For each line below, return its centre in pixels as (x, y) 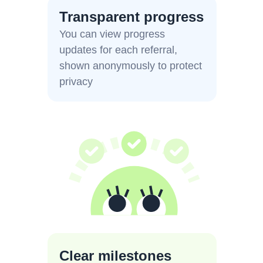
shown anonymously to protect (131, 66)
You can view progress (112, 34)
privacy (76, 82)
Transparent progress (131, 17)
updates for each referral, (118, 50)
